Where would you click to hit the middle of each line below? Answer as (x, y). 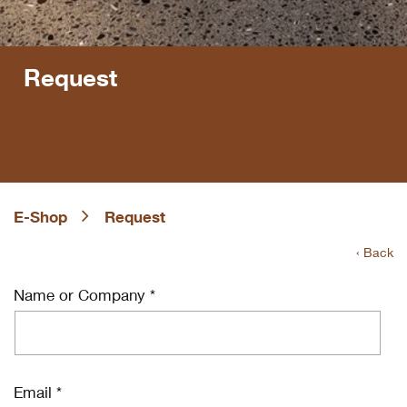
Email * (38, 395)
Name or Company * (84, 298)
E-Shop (40, 219)
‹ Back (375, 254)
